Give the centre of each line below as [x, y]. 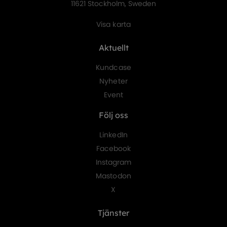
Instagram [113, 162]
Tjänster [113, 213]
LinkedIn [113, 135]
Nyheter [113, 81]
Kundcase [113, 68]
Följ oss [113, 115]
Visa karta [113, 25]
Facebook [113, 149]
